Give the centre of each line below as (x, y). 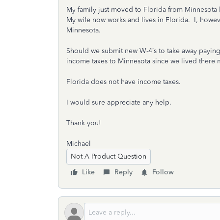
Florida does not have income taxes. (124, 82)
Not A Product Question (109, 156)
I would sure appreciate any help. (121, 102)
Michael (80, 144)
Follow (163, 172)
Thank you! (84, 123)
